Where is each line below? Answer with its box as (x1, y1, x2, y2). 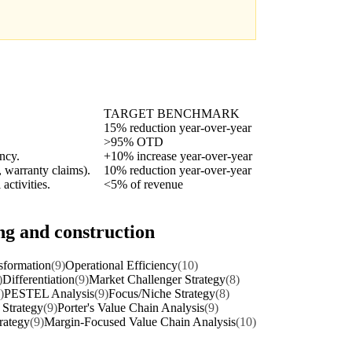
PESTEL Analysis (4, 286, 94, 300)
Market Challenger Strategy (89, 272, 225, 286)
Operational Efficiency (65, 258, 178, 272)
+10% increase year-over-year (104, 149, 252, 163)
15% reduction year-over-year (104, 121, 251, 134)
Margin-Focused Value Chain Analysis (44, 314, 236, 328)
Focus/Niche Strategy (108, 286, 215, 300)
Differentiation (2, 272, 75, 286)
